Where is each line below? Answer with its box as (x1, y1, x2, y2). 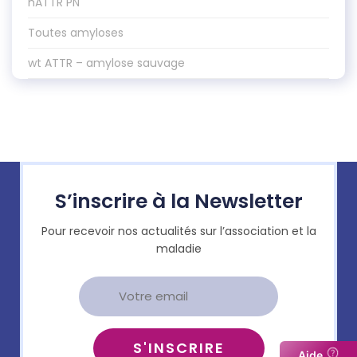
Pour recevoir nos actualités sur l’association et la (41, 223, 316, 239)
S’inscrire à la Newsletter (54, 187, 303, 215)
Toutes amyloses (28, 25, 124, 41)
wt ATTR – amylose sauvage (28, 55, 185, 71)
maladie (155, 241, 202, 257)
